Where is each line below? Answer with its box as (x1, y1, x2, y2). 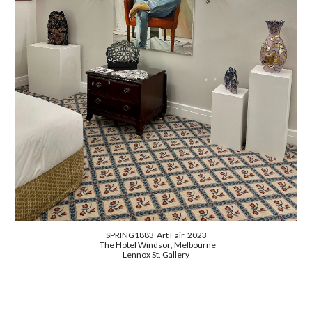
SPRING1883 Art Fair (105, 230, 187, 241)
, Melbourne (170, 240, 216, 251)
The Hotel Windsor (96, 240, 171, 251)
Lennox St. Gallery (123, 249, 189, 260)
